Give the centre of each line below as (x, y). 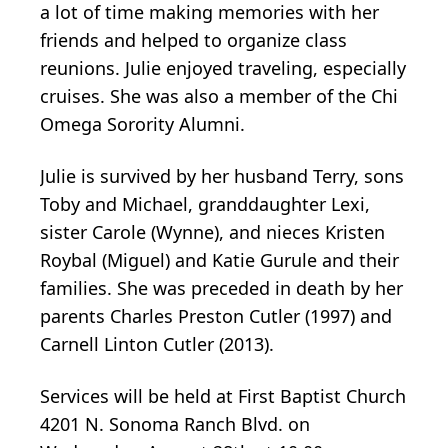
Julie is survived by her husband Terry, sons (222, 175)
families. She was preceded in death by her (221, 287)
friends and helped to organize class (193, 39)
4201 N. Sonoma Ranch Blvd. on (175, 423)
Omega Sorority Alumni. (142, 123)
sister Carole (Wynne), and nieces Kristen (212, 231)
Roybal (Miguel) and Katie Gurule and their (219, 259)
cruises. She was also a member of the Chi (219, 95)
